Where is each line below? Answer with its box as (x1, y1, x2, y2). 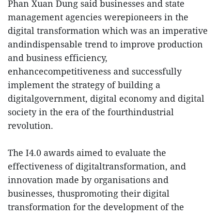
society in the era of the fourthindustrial (8, 106, 174, 118)
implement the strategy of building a (8, 78, 160, 91)
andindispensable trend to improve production (8, 38, 203, 50)
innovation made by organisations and (8, 173, 169, 186)
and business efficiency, (8, 51, 108, 63)
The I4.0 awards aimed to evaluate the (8, 146, 166, 158)
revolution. (8, 119, 53, 131)
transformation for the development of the (8, 201, 184, 213)
